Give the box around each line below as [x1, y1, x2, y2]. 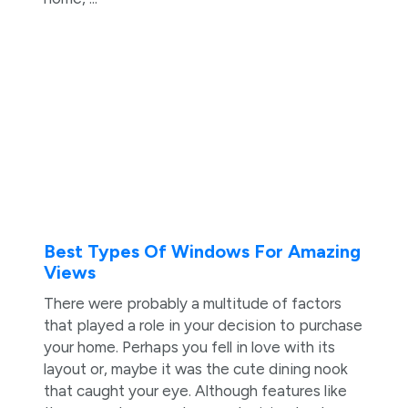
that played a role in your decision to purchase [43, 315, 362, 334]
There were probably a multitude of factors [43, 293, 342, 312]
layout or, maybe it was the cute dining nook [43, 359, 348, 378]
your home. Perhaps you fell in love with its [43, 337, 335, 356]
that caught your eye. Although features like [43, 381, 347, 400]
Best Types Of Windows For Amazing [43, 240, 361, 262]
